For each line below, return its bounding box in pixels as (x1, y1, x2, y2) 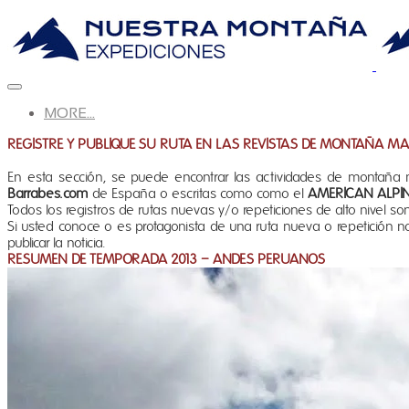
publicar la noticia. (7, 235, 106, 251)
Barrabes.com (7, 185, 89, 202)
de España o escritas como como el (89, 185, 308, 202)
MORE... (44, 105, 95, 121)
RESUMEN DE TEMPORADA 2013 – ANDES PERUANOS (7, 251, 325, 267)
